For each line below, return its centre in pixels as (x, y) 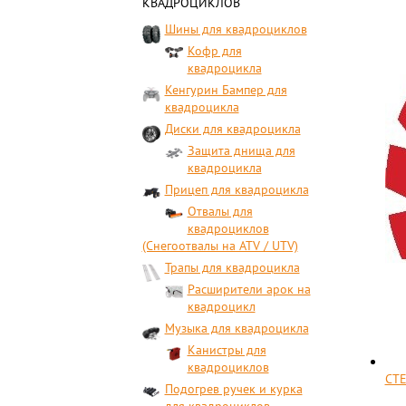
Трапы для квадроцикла (232, 267)
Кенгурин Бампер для (226, 90)
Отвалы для (220, 211)
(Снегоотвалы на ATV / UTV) (220, 246)
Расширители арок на (249, 289)
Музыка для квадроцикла (237, 328)
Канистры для (227, 350)
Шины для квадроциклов (236, 29)
